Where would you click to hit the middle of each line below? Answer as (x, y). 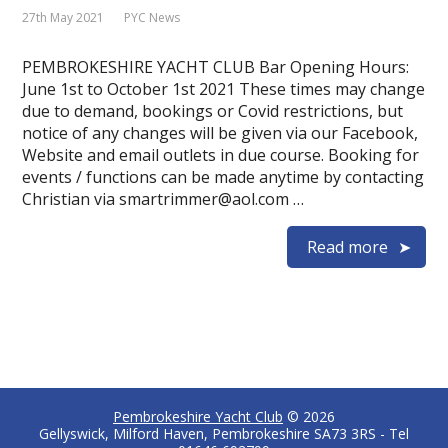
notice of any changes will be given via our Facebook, (220, 133)
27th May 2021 (63, 17)
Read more (347, 247)
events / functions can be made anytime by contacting (223, 177)
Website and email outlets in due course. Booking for (221, 155)
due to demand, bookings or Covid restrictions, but (213, 111)
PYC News (152, 17)
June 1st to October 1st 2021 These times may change (224, 89)
